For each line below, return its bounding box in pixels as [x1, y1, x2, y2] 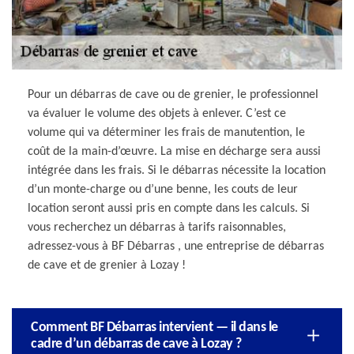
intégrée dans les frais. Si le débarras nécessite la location [28, 164, 326, 177]
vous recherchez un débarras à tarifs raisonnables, [28, 220, 286, 234]
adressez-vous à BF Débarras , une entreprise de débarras [28, 239, 324, 253]
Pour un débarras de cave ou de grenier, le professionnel [28, 88, 318, 101]
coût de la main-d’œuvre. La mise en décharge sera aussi [28, 145, 321, 158]
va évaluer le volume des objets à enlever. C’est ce [28, 107, 286, 120]
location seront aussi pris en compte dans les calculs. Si [28, 201, 310, 215]
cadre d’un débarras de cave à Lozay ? [31, 336, 242, 352]
